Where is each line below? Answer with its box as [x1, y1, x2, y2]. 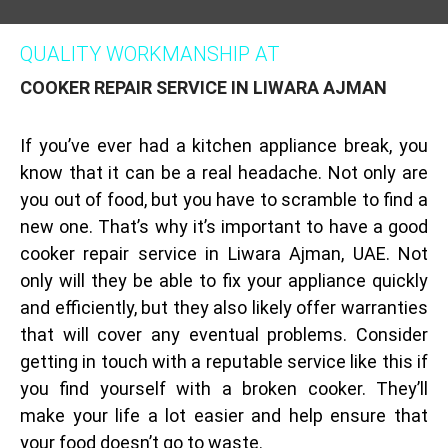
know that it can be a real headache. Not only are [20, 162, 428, 183]
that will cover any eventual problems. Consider [20, 324, 428, 345]
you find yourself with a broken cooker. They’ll [20, 378, 428, 399]
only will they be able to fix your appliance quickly [20, 270, 428, 291]
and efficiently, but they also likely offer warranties [20, 297, 428, 318]
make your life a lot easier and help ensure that [20, 405, 428, 426]
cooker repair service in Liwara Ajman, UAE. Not [20, 243, 428, 264]
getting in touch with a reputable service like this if [20, 351, 428, 372]
